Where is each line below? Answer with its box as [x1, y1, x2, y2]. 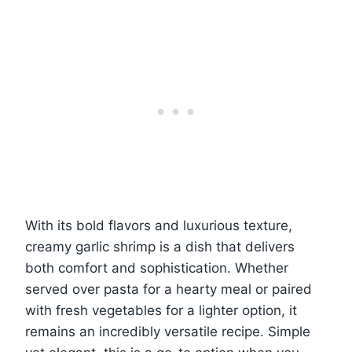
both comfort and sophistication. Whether [25, 259, 288, 276]
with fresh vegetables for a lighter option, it [25, 302, 297, 318]
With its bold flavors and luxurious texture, [25, 217, 292, 233]
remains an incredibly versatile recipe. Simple [25, 323, 310, 339]
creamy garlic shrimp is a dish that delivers [25, 238, 295, 255]
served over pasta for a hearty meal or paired [25, 280, 312, 297]
